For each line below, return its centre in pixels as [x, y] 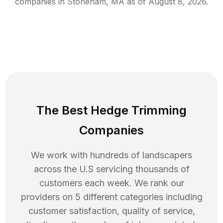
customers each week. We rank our [111, 183]
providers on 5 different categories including [111, 197]
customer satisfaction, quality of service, [111, 211]
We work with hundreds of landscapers [111, 155]
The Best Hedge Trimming [111, 111]
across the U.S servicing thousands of [111, 169]
